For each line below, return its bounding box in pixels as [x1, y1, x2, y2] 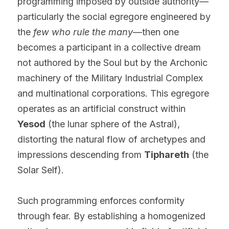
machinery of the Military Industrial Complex [17, 72, 203, 83]
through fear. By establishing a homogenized [17, 210, 205, 221]
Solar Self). [17, 164, 64, 175]
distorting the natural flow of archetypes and [17, 133, 205, 145]
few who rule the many [33, 26, 133, 37]
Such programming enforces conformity [17, 195, 185, 206]
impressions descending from [17, 149, 144, 160]
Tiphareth [144, 149, 189, 160]
